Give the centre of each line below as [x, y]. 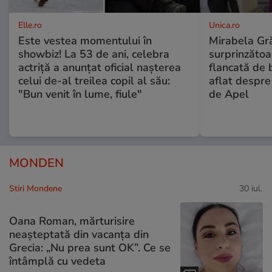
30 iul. [251, 188]
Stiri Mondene [36, 188]
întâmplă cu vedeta [57, 261]
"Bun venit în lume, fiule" [80, 94]
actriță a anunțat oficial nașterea [100, 67]
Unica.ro [224, 25]
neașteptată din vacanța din [79, 235]
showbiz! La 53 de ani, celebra [94, 54]
